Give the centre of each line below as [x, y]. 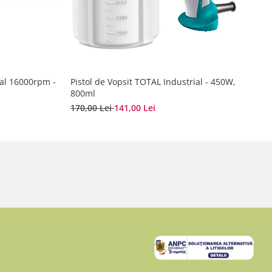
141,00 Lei [135, 108]
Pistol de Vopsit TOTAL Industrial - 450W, [153, 82]
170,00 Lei [92, 108]
